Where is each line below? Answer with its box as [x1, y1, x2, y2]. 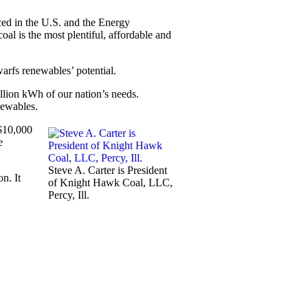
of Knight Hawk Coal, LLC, [48, 177, 173, 188]
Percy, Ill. [48, 189, 89, 201]
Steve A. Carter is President [48, 164, 167, 176]
